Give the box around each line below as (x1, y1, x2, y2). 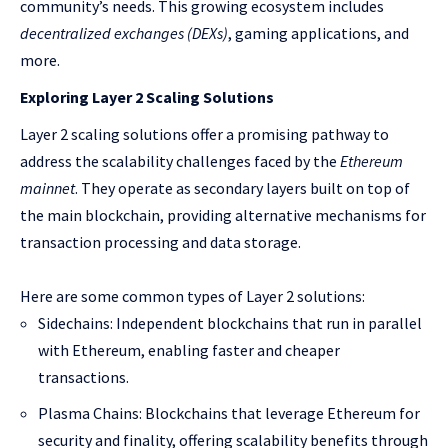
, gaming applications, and (228, 23, 409, 43)
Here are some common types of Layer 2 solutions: (20, 286, 365, 306)
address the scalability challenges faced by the (20, 151, 340, 171)
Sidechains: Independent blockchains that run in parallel (38, 313, 422, 333)
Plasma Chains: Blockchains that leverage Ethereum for (38, 403, 420, 423)
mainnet (20, 178, 75, 198)
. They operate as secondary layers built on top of (75, 178, 410, 198)
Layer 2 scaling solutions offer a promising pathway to (20, 124, 389, 144)
